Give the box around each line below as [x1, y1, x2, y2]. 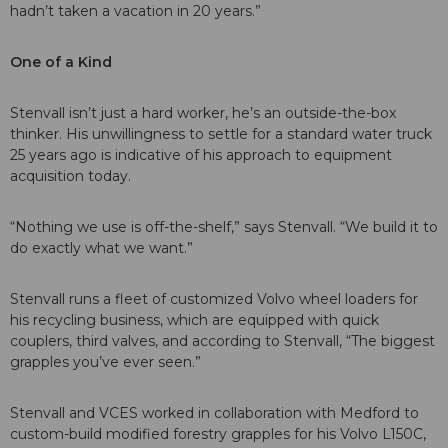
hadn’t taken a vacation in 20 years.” [10, 2, 261, 21]
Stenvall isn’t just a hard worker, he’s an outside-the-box [10, 104, 396, 123]
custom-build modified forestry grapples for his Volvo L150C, [10, 425, 426, 444]
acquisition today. [10, 167, 131, 186]
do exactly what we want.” [10, 239, 193, 258]
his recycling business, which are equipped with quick [10, 311, 379, 330]
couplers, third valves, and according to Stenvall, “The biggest [10, 332, 435, 351]
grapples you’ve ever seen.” [10, 353, 201, 372]
